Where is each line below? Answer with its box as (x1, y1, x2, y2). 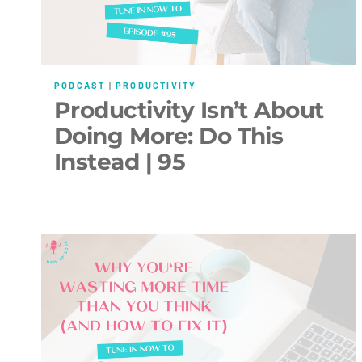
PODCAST (54, 80, 106, 91)
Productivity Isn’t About (54, 95, 324, 124)
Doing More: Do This (54, 121, 284, 149)
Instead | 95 (54, 147, 186, 175)
